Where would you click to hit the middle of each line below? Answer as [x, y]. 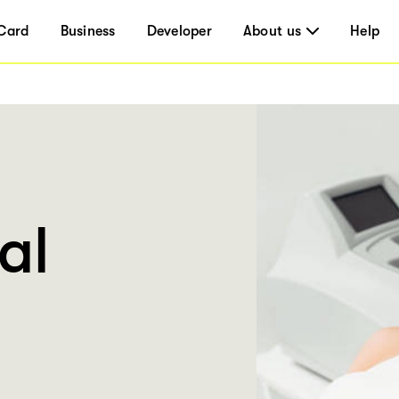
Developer [179, 31]
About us [272, 31]
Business [88, 31]
